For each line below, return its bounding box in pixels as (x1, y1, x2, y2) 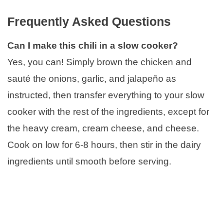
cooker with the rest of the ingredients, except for (7, 106, 209, 117)
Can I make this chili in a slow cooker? (7, 40, 178, 51)
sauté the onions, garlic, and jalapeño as (7, 73, 176, 84)
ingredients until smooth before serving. (7, 156, 171, 166)
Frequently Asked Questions (7, 14, 171, 28)
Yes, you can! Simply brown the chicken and (7, 56, 192, 67)
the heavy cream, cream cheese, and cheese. (7, 123, 199, 133)
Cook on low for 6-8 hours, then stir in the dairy (7, 139, 201, 150)
